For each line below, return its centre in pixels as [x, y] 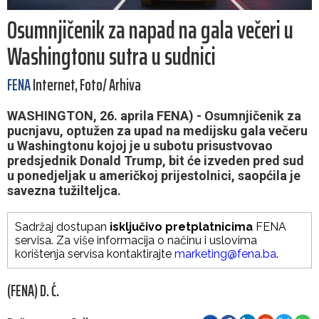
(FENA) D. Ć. [33, 291]
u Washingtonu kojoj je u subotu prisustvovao [140, 146]
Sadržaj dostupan [62, 227]
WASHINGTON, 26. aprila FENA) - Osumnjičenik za [154, 116]
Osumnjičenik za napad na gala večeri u [150, 30]
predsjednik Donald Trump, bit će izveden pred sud [156, 161]
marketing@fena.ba [225, 254]
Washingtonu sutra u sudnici [111, 57]
